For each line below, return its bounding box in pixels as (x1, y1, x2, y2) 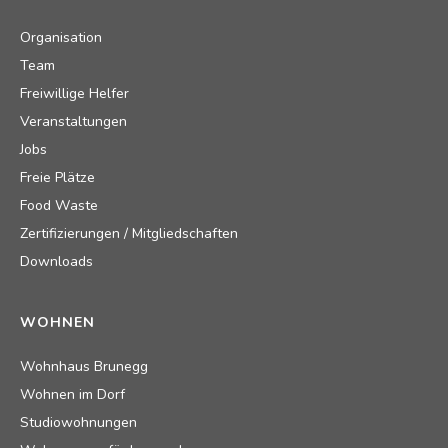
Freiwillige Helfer (20, 83, 129, 103)
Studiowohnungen (20, 412, 137, 432)
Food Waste (20, 195, 98, 215)
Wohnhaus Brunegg (20, 356, 148, 376)
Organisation (20, 27, 102, 47)
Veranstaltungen (20, 111, 127, 131)
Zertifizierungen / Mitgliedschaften (20, 223, 238, 243)
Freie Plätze (20, 167, 95, 187)
